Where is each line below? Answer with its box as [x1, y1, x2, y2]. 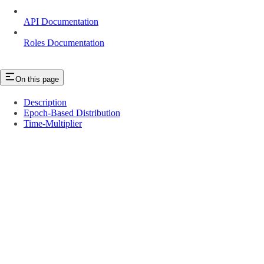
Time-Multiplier [24, 118, 82, 128]
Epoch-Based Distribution [24, 107, 120, 118]
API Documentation [24, 16, 98, 27]
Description [24, 97, 67, 107]
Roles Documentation [24, 37, 104, 48]
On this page [15, 74, 59, 84]
